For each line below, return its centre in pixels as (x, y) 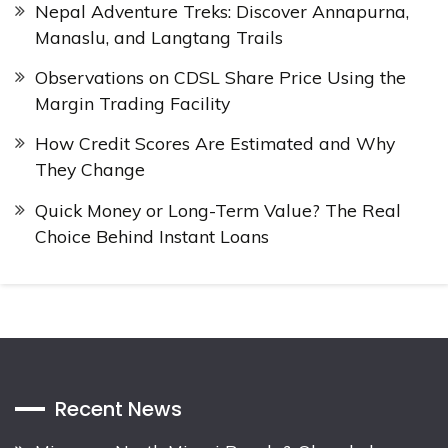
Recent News (118, 408)
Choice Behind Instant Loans (152, 235)
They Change (90, 169)
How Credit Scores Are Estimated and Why (215, 143)
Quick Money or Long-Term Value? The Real (218, 209)
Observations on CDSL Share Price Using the (220, 77)
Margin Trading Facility (132, 103)
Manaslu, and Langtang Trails (159, 37)
